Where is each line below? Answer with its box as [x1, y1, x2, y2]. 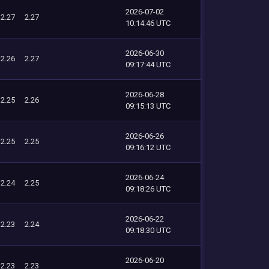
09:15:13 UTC [125, 101, 171, 110]
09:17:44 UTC [125, 59, 171, 69]
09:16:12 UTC [125, 142, 171, 152]
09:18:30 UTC [125, 225, 171, 235]
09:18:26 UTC [125, 184, 171, 193]
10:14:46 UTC [125, 18, 171, 28]
